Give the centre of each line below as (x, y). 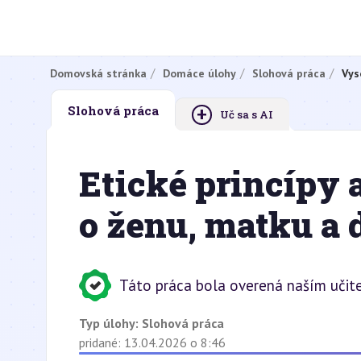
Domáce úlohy (199, 73)
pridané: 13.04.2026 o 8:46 (152, 342)
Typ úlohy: (110, 323)
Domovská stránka (98, 73)
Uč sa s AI (247, 114)
